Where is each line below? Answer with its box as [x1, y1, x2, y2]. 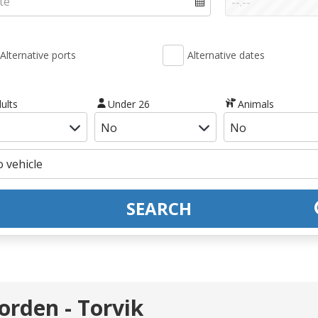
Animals [237, 97, 274, 111]
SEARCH [126, 196, 192, 220]
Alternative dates [187, 48, 265, 62]
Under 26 [108, 97, 150, 111]
